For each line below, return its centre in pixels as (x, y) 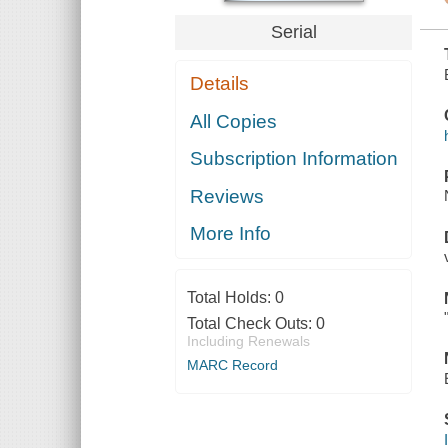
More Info (231, 234)
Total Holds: (230, 298)
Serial (293, 31)
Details (220, 84)
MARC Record (232, 365)
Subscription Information (294, 159)
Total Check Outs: (251, 324)
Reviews (227, 196)
